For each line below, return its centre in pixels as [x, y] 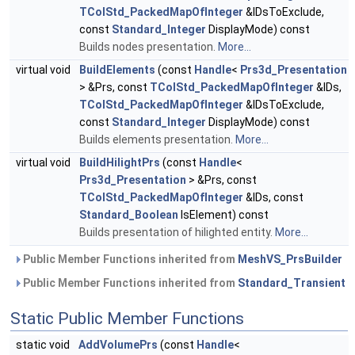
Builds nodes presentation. [149, 47]
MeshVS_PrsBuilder [290, 260]
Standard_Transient [292, 283]
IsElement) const [223, 215]
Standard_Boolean [129, 215]
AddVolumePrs [118, 345]
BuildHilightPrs [120, 163]
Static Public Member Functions [127, 319]
